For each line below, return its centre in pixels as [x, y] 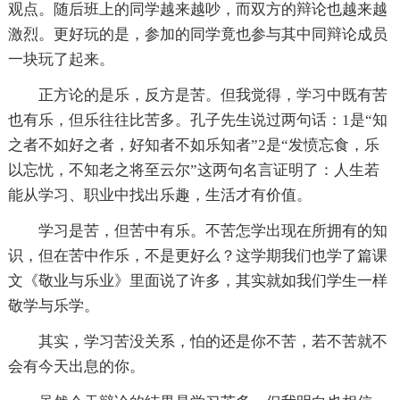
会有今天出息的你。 [76, 366]
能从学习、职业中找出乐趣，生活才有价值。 [159, 195]
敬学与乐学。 [53, 305]
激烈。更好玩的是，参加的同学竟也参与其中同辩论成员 [197, 34]
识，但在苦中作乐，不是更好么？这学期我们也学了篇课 [197, 255]
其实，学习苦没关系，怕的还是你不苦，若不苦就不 [212, 341]
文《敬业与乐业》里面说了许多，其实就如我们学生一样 [197, 280]
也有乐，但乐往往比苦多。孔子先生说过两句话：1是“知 [197, 120]
